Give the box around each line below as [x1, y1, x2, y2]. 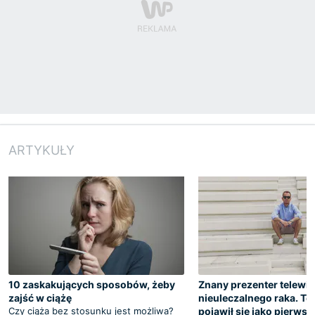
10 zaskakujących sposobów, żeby [8, 278, 175, 290]
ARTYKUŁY [8, 142, 75, 157]
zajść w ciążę [8, 291, 72, 304]
